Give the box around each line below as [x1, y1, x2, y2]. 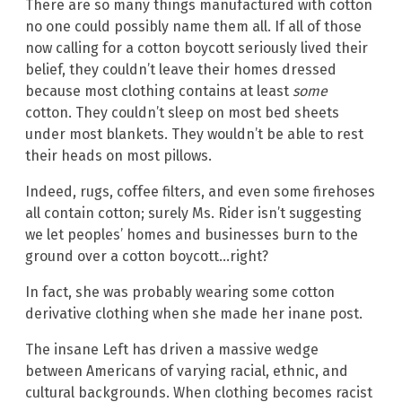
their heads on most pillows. [25, 146, 212, 164]
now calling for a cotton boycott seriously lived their [25, 39, 368, 57]
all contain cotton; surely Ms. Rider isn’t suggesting [25, 204, 362, 222]
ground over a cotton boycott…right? [25, 247, 268, 265]
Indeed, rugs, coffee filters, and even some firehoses [25, 182, 375, 200]
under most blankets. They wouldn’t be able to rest [25, 125, 363, 143]
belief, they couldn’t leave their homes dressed [25, 60, 336, 78]
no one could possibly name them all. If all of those [25, 17, 362, 35]
